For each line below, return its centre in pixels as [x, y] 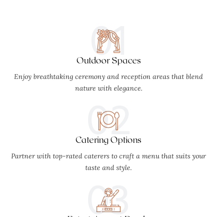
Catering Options [108, 139]
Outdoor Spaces [108, 60]
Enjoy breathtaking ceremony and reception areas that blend [108, 76]
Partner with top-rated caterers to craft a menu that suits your [108, 156]
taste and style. [108, 167]
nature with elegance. [108, 88]
